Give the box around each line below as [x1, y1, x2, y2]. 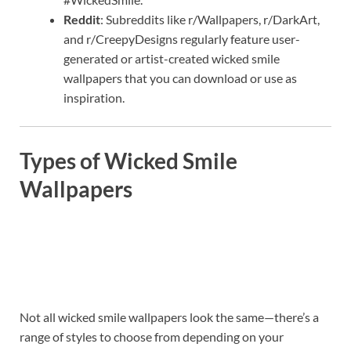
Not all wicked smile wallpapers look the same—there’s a [20, 309, 319, 325]
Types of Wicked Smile [20, 147, 237, 175]
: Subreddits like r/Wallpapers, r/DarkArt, [100, 11, 320, 27]
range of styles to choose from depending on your [20, 329, 284, 345]
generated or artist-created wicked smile [63, 50, 280, 66]
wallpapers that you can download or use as [63, 70, 297, 85]
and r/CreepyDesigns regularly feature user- [63, 31, 300, 46]
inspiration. [63, 89, 125, 105]
